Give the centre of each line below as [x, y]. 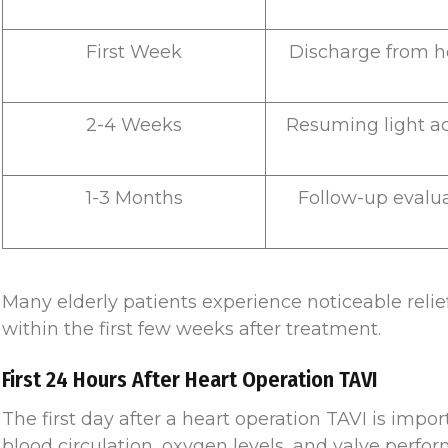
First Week [134, 52]
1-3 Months [134, 198]
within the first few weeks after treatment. [191, 329]
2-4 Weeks [134, 125]
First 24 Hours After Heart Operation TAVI [190, 380]
